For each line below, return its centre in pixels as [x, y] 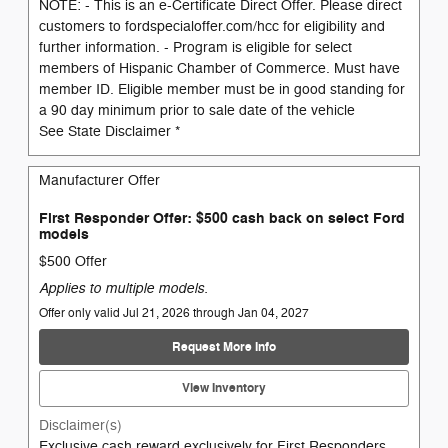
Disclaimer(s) [80, 425]
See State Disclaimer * [109, 131]
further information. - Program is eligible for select [195, 47]
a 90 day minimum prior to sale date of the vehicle [197, 110]
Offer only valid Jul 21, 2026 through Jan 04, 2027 [174, 313]
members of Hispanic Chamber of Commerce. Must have [219, 68]
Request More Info [224, 346]
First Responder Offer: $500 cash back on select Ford [222, 218]
